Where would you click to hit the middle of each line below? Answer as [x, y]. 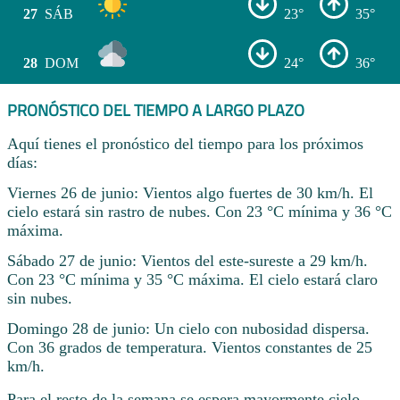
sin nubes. [40, 298]
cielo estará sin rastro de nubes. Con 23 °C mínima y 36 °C [200, 212]
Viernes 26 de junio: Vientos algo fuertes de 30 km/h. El [190, 193]
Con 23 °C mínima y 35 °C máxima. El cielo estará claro [192, 279]
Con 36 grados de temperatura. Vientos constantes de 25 [190, 347]
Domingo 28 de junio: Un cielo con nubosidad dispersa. [188, 328]
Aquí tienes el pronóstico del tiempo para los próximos [185, 144]
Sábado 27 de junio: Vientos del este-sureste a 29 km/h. [187, 260]
